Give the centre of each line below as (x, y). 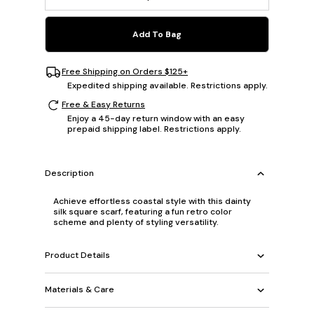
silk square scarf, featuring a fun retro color (143, 211)
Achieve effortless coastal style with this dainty (152, 201)
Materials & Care (80, 290)
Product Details (77, 255)
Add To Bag (157, 34)
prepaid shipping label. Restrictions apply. (154, 129)
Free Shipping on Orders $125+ (125, 72)
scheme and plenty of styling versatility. (136, 222)
